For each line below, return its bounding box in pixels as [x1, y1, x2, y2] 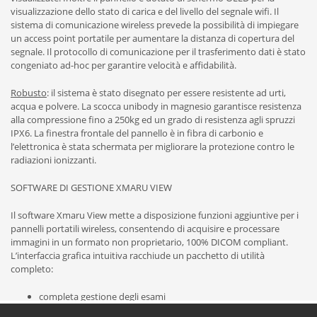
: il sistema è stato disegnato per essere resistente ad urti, [47, 86, 286, 99]
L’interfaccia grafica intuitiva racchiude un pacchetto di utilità [11, 249, 265, 262]
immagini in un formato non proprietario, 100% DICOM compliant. [11, 236, 290, 248]
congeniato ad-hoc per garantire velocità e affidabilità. [11, 59, 236, 71]
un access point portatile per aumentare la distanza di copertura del [11, 32, 294, 45]
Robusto [11, 86, 47, 99]
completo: [11, 263, 53, 275]
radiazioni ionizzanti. [11, 154, 96, 166]
